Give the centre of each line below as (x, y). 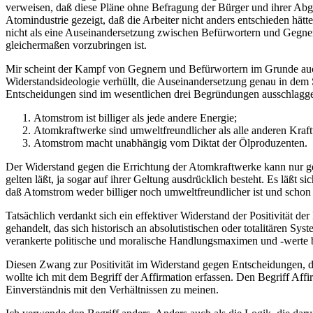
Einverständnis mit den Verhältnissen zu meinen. (112, 289)
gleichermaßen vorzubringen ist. (76, 45)
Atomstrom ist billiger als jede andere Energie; (135, 117)
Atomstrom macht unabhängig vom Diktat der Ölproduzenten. (170, 143)
